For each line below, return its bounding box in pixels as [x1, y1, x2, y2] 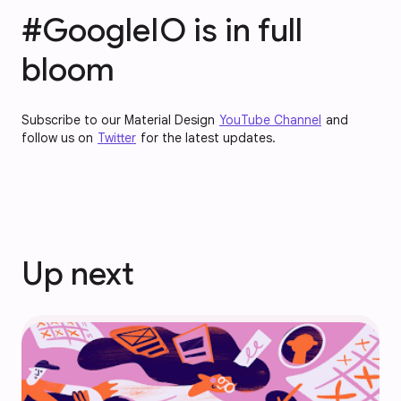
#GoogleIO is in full [21, 10, 303, 51]
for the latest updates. [137, 130, 276, 147]
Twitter [98, 130, 136, 147]
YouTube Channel [219, 112, 321, 129]
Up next [21, 253, 134, 294]
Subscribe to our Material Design [21, 112, 218, 129]
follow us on [21, 130, 97, 147]
